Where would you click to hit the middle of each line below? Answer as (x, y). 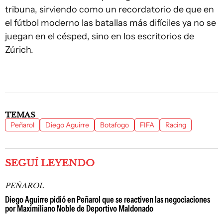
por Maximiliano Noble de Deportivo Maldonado (79, 209)
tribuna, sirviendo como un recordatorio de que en (110, 9)
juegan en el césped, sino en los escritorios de (100, 36)
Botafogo (114, 125)
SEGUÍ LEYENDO (50, 163)
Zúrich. (19, 50)
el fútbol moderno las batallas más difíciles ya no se (111, 23)
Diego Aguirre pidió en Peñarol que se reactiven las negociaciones (108, 200)
